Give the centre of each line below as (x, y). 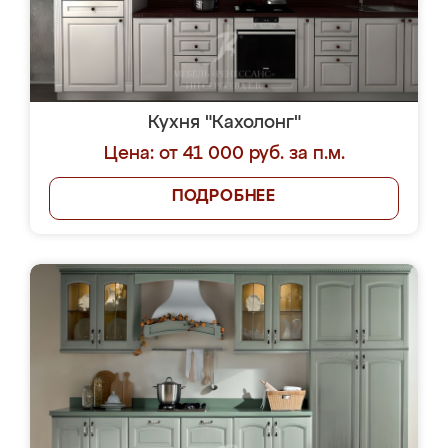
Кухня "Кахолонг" (224, 123)
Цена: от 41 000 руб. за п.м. (224, 154)
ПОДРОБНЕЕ (224, 197)
